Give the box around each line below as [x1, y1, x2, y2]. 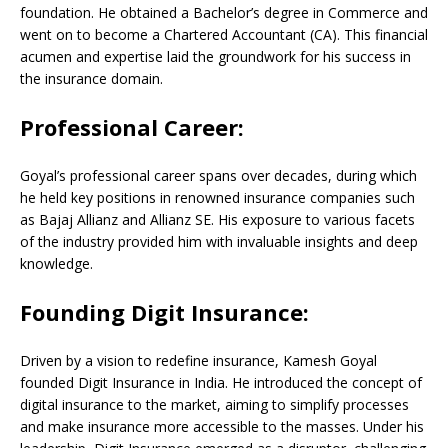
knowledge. [20, 254, 93, 273]
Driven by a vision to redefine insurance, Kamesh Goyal [20, 351, 377, 370]
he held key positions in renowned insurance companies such [20, 188, 415, 207]
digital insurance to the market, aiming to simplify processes [20, 395, 409, 414]
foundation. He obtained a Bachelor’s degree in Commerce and [20, 3, 428, 22]
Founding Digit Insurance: [20, 297, 309, 327]
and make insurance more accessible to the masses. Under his [20, 417, 424, 436]
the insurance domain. [20, 69, 163, 88]
